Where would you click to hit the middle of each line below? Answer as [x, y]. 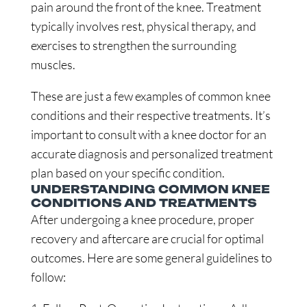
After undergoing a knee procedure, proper [142, 219]
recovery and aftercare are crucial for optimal [147, 238]
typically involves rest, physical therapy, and [143, 26]
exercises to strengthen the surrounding [133, 45]
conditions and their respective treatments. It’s [150, 115]
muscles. [53, 64]
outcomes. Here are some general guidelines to [151, 258]
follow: [48, 277]
